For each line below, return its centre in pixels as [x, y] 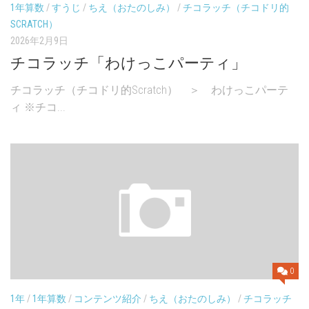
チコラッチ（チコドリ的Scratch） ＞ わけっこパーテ [149, 90]
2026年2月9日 [39, 41]
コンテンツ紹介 [108, 299]
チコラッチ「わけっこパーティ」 [128, 63]
